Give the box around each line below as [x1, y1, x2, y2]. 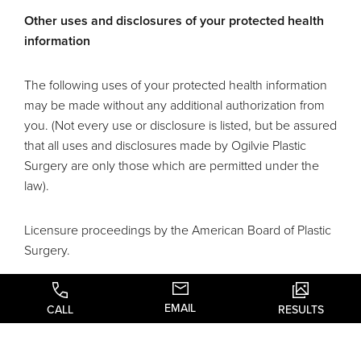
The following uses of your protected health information [24, 75, 327, 94]
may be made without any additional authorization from [24, 95, 325, 114]
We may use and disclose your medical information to [24, 329, 316, 348]
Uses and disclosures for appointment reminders [24, 284, 305, 304]
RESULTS [277, 301, 324, 317]
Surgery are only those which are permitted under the [24, 156, 319, 175]
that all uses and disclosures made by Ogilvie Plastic [24, 135, 306, 155]
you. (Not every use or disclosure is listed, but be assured [24, 115, 337, 135]
